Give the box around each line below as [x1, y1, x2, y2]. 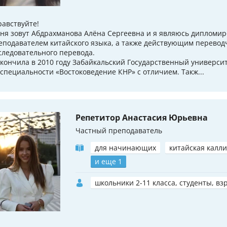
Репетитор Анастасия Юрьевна [75, 111, 208, 123]
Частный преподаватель [75, 125, 162, 135]
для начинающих [95, 142, 156, 153]
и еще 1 [95, 156, 122, 166]
